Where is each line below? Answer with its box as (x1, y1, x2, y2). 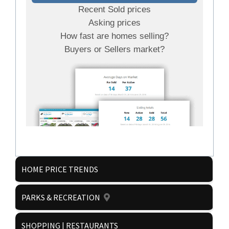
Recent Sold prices (78, 5, 151, 14)
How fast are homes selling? (60, 31, 169, 41)
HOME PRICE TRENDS (21, 164, 98, 174)
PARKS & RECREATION (21, 192, 100, 202)
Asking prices (88, 18, 141, 28)
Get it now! (93, 212, 136, 222)
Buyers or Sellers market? (64, 44, 165, 54)
